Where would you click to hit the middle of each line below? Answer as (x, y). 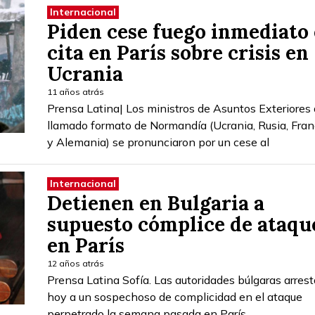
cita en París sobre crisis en (178, 52)
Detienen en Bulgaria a (156, 203)
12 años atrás (76, 263)
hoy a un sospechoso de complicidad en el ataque (175, 296)
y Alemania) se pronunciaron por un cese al (158, 142)
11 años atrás (76, 91)
